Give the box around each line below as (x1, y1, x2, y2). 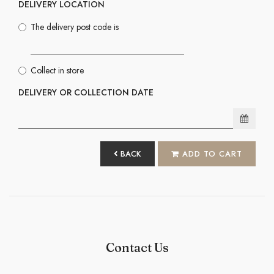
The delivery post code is (31, 20, 119, 33)
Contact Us (105, 239, 169, 255)
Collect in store (31, 64, 84, 76)
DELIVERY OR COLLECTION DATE (18, 86, 154, 98)
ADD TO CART (179, 148, 242, 160)
